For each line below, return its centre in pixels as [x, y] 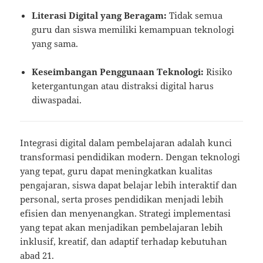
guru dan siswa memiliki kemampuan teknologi [133, 30]
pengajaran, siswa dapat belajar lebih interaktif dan [129, 185]
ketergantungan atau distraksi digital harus [123, 86]
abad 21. [37, 256]
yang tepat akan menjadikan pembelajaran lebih [122, 227]
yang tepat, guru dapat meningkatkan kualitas [117, 171]
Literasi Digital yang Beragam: [100, 16]
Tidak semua [195, 16]
